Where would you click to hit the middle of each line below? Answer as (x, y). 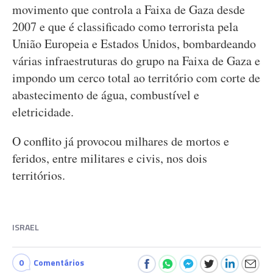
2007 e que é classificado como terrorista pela (125, 27)
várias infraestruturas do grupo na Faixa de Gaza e (136, 61)
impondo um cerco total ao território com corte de (136, 78)
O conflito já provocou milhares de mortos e (121, 141)
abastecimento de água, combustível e (106, 95)
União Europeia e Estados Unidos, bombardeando (134, 44)
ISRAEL (26, 227)
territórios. (39, 175)
